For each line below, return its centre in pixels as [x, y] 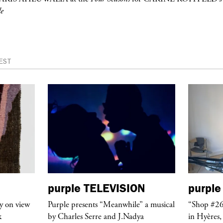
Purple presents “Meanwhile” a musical [111, 204]
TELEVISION [113, 188]
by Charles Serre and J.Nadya [96, 216]
